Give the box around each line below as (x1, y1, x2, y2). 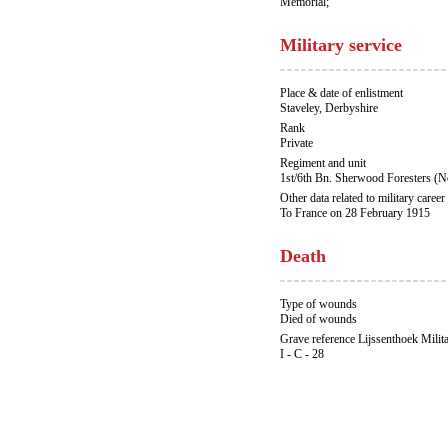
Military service (280, 35, 402, 55)
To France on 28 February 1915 (280, 206, 430, 220)
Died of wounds (280, 312, 357, 326)
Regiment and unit (280, 156, 366, 170)
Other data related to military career (280, 191, 445, 205)
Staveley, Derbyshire (280, 101, 378, 115)
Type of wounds (280, 297, 357, 311)
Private (280, 136, 313, 150)
